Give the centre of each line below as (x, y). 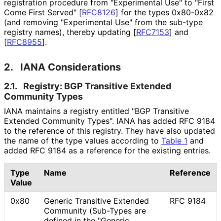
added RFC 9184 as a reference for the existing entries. (107, 150)
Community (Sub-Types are (95, 210)
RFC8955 (24, 42)
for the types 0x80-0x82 (166, 12)
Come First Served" (41, 12)
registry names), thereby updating (69, 32)
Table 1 (174, 140)
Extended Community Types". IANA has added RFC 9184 (110, 121)
